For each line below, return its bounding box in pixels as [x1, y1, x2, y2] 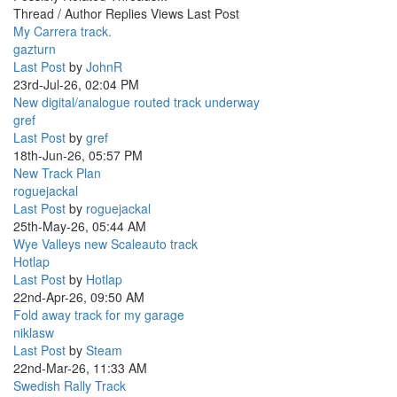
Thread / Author [13, 4, 102, 22]
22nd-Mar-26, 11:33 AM [13, 358, 147, 377]
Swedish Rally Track [13, 376, 126, 394]
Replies [105, 4, 147, 22]
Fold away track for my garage [13, 305, 184, 323]
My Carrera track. [13, 21, 112, 40]
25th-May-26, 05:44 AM [13, 216, 146, 235]
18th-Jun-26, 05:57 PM [13, 145, 143, 164]
